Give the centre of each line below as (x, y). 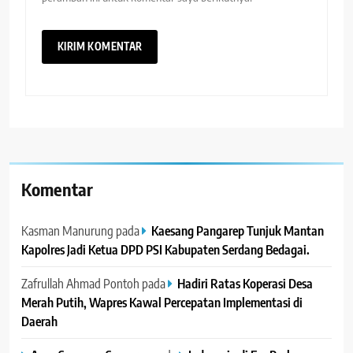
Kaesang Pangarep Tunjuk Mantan (238, 231)
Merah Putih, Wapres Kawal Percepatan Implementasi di (162, 303)
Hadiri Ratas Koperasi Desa (245, 284)
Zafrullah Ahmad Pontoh (80, 284)
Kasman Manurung (67, 231)
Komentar (57, 190)
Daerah (39, 321)
